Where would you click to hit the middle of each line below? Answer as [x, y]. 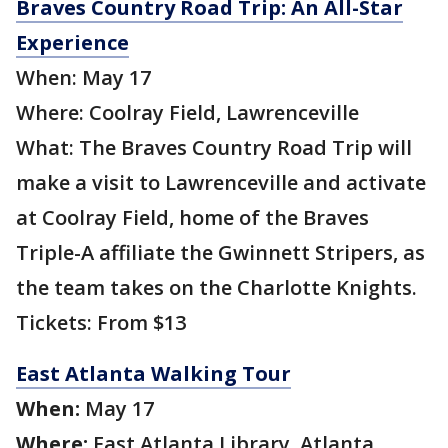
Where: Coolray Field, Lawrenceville [187, 113]
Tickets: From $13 [101, 323]
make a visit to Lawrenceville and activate [221, 183]
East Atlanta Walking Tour [153, 374]
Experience [72, 43]
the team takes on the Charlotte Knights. [216, 288]
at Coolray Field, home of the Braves [192, 218]
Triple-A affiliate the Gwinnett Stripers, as [220, 253]
